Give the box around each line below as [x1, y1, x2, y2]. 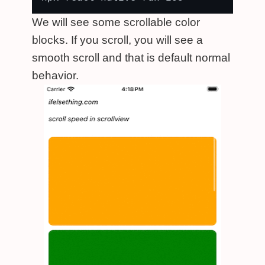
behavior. [32, 69, 79, 82]
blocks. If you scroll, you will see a [32, 34, 203, 46]
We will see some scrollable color [32, 16, 200, 28]
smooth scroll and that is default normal [32, 51, 230, 64]
